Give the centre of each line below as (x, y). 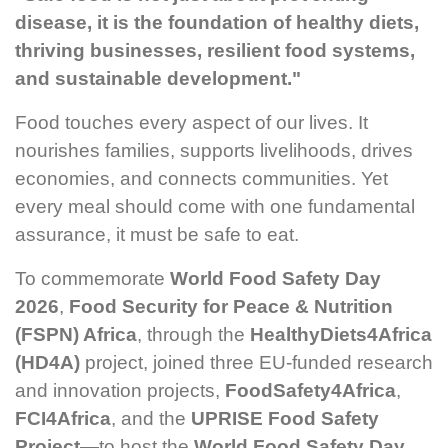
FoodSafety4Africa (310, 390)
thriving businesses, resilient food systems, (215, 50)
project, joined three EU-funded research (256, 362)
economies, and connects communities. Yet (201, 178)
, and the (151, 418)
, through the (193, 334)
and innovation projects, (120, 390)
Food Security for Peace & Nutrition (231, 306)
